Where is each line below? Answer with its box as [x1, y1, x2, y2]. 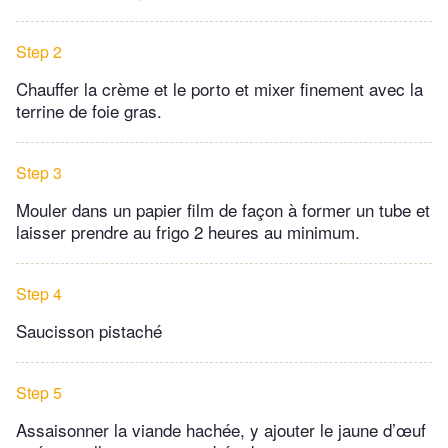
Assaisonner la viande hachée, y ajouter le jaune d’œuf [16, 417, 426, 443]
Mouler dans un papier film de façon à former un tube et [16, 197, 430, 223]
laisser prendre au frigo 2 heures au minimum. [16, 219, 360, 245]
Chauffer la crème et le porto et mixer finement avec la [16, 76, 423, 102]
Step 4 [16, 282, 62, 306]
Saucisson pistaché [16, 318, 162, 344]
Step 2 [16, 40, 62, 64]
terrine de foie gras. [16, 98, 162, 124]
